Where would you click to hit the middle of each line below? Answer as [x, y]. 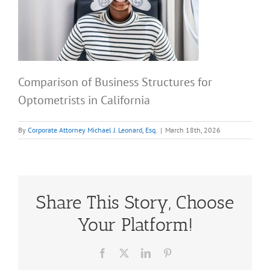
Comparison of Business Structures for [115, 82]
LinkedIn [168, 252]
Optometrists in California [84, 100]
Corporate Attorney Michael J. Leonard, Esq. [93, 130]
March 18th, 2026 [193, 130]
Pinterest [188, 252]
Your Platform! [135, 224]
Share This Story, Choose [135, 202]
